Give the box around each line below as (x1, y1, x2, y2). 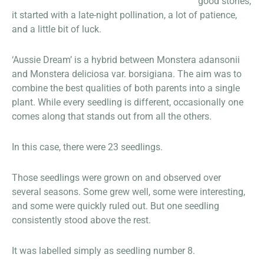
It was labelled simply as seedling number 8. (12, 245, 195, 257)
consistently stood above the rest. (12, 214, 151, 226)
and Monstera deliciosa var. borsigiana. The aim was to (12, 68, 242, 80)
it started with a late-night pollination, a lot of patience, (12, 9, 237, 21)
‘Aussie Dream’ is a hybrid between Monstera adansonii (12, 54, 240, 66)
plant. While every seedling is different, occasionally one (12, 97, 243, 108)
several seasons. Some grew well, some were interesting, (12, 186, 245, 198)
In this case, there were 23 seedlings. (12, 141, 163, 153)
